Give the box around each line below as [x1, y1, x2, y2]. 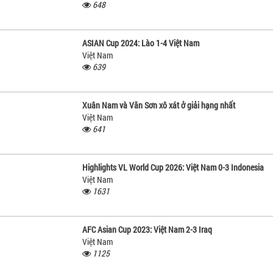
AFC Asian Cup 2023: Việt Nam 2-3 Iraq [82, 223, 212, 235]
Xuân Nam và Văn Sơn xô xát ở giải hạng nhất [82, 99, 235, 111]
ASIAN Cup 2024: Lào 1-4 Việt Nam [82, 37, 199, 49]
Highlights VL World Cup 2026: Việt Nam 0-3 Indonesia [82, 161, 264, 173]
